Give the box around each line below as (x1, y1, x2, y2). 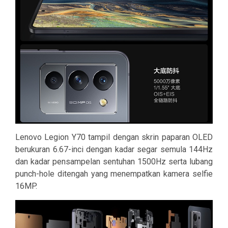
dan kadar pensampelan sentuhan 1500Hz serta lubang (15, 157, 213, 167)
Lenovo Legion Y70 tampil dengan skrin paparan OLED (15, 132, 213, 142)
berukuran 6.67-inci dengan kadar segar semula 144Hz (15, 145, 213, 155)
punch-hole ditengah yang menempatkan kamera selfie (15, 169, 213, 179)
